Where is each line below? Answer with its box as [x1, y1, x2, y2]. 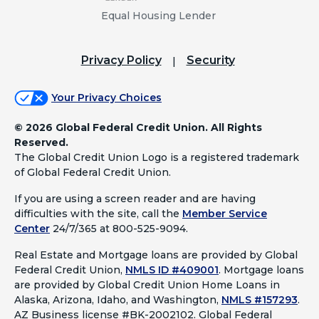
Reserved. [14, 136, 68, 150]
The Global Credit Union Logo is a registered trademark [14, 151, 299, 164]
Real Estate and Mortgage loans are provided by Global [14, 249, 298, 262]
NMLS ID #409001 [125, 263, 219, 277]
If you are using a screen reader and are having [14, 192, 256, 206]
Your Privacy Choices [51, 90, 162, 104]
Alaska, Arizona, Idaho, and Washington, [14, 293, 221, 307]
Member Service [182, 207, 267, 221]
